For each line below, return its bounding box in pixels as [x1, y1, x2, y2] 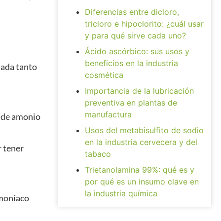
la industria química [85, 188, 157, 198]
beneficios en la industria [85, 58, 178, 68]
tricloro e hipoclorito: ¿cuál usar [85, 19, 204, 29]
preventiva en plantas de [85, 98, 177, 108]
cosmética [85, 70, 123, 80]
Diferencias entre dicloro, [85, 7, 179, 17]
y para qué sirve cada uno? [85, 31, 186, 40]
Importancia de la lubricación [85, 86, 194, 96]
